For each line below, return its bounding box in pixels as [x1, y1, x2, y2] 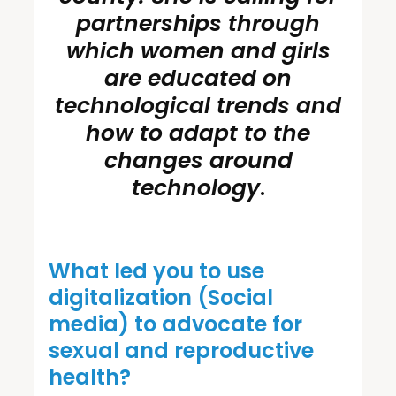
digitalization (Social [49, 282, 273, 312]
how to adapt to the [86, 117, 310, 148]
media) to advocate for [49, 308, 302, 339]
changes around [103, 144, 293, 176]
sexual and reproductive [49, 335, 314, 365]
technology [131, 171, 260, 203]
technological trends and [55, 89, 341, 121]
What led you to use [49, 255, 264, 286]
